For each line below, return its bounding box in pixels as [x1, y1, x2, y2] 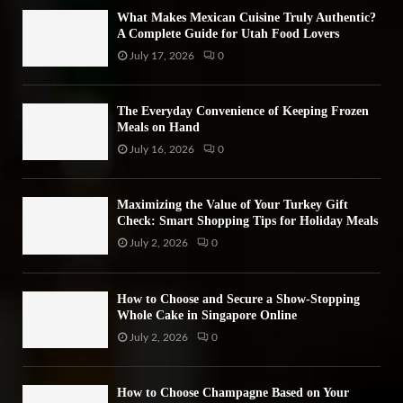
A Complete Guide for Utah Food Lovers [117, 26, 339, 40]
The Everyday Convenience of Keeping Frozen [117, 103, 369, 118]
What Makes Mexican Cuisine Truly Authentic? [117, 10, 376, 24]
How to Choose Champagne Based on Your [117, 385, 349, 399]
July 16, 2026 [130, 143, 194, 155]
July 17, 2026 [130, 49, 194, 61]
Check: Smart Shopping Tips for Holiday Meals [117, 214, 378, 228]
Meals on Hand [117, 120, 200, 134]
